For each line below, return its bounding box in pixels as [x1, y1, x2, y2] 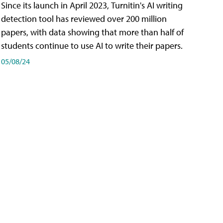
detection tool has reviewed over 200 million [1, 12, 167, 24]
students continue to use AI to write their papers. [1, 39, 183, 51]
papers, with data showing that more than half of [1, 26, 184, 38]
